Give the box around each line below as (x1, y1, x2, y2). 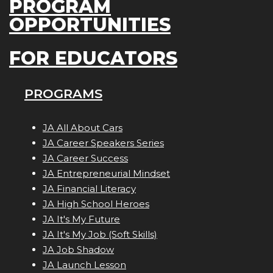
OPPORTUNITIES (9, 13, 171, 37)
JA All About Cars (43, 122, 122, 134)
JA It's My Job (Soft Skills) (43, 229, 157, 241)
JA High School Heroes (43, 198, 149, 210)
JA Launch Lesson (43, 259, 126, 271)
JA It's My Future (43, 213, 120, 225)
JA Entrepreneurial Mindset (43, 168, 170, 180)
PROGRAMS (24, 86, 102, 102)
